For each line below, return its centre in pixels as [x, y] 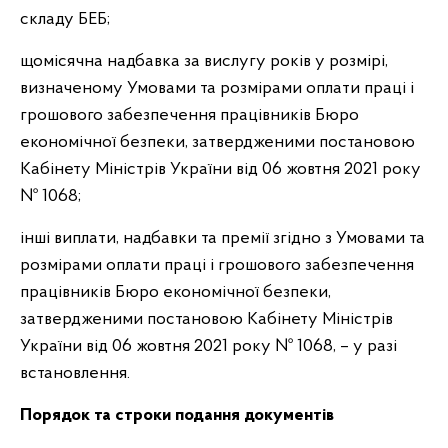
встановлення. [75, 373]
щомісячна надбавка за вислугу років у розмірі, [204, 61]
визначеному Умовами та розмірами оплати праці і [217, 88]
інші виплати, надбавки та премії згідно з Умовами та [222, 238]
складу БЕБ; [65, 19]
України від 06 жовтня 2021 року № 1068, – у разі [208, 346]
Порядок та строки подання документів [177, 415]
